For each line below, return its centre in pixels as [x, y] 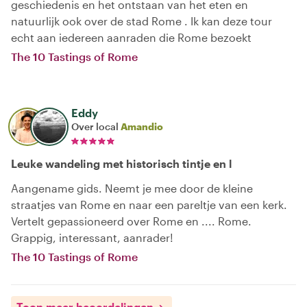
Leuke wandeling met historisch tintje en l [121, 163]
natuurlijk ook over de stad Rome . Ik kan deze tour [142, 21]
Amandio [142, 126]
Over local [96, 126]
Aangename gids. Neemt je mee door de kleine [132, 188]
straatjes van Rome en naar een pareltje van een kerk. [149, 205]
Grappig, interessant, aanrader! [92, 237]
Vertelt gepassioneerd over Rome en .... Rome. [131, 221]
